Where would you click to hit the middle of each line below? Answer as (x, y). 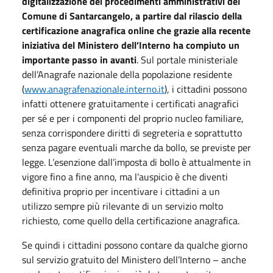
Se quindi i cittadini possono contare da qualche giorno (135, 245)
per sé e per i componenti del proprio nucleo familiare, (133, 118)
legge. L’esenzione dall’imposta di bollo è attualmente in (136, 162)
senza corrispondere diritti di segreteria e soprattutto (132, 133)
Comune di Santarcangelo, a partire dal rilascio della (132, 16)
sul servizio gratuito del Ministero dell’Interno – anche (134, 259)
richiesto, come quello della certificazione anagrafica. (131, 220)
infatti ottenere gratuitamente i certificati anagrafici (130, 103)
